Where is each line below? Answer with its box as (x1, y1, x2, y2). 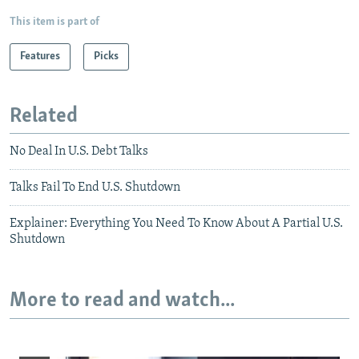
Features (20, 50, 60, 63)
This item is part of (10, 15, 99, 28)
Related (10, 105, 78, 127)
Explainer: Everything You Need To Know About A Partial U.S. (10, 217, 343, 231)
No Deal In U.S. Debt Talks (10, 145, 148, 159)
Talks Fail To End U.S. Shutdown (10, 181, 180, 195)
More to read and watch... (10, 290, 235, 313)
